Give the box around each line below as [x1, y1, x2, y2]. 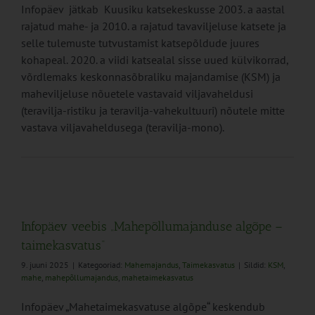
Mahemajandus [124, 259, 179, 271]
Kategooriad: [78, 259, 124, 271]
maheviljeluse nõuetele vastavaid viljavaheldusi [21, 86, 253, 101]
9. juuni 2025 [21, 259, 69, 271]
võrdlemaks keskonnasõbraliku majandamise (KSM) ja [21, 70, 281, 84]
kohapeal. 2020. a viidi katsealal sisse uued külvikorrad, [21, 53, 288, 67]
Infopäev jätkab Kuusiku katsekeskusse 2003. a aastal [21, 2, 288, 17]
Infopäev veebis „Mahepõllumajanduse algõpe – [21, 219, 283, 235]
